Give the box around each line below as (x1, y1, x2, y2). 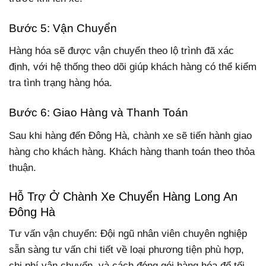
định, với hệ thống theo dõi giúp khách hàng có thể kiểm (9, 61, 256, 73)
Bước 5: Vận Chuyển (9, 21, 117, 34)
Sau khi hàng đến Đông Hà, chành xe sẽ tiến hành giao (9, 129, 252, 141)
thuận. (9, 161, 36, 173)
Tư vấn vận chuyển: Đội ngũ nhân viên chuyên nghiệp (9, 228, 247, 240)
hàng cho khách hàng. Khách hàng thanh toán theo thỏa (9, 145, 255, 157)
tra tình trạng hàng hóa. (9, 77, 112, 89)
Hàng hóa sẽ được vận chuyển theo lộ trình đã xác (9, 45, 234, 57)
